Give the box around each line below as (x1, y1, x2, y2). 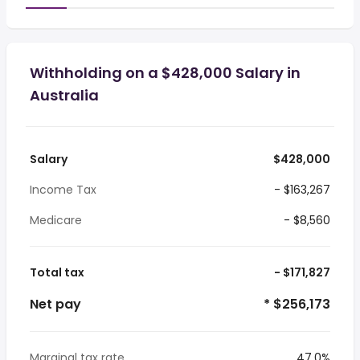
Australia (30, 85, 99, 105)
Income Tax (30, 182, 96, 198)
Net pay (30, 295, 81, 313)
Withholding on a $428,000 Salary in (30, 63, 301, 83)
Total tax (30, 264, 84, 280)
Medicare (30, 212, 82, 228)
